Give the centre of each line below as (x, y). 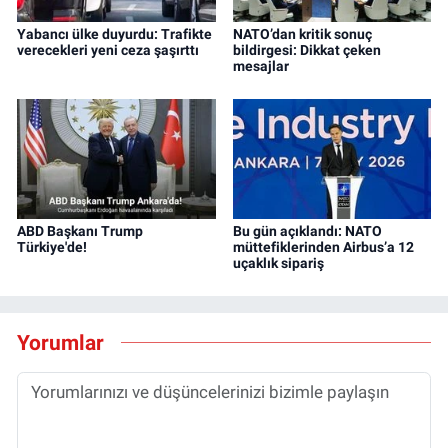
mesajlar (260, 65)
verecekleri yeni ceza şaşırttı (108, 49)
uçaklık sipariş (278, 262)
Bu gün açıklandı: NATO (307, 230)
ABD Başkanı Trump (80, 230)
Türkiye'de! (52, 246)
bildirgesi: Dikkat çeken (306, 49)
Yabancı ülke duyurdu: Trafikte (114, 33)
